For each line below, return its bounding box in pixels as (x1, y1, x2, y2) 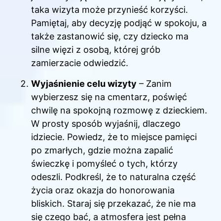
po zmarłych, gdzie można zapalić (31, 145, 173, 155)
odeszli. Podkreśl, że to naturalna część (31, 171, 196, 182)
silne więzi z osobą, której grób (31, 44, 160, 55)
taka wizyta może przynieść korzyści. (31, 4, 188, 15)
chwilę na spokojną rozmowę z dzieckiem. (31, 105, 207, 115)
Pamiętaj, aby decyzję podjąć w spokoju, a (31, 18, 207, 29)
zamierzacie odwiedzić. (31, 58, 128, 69)
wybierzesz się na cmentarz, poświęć (31, 91, 187, 102)
